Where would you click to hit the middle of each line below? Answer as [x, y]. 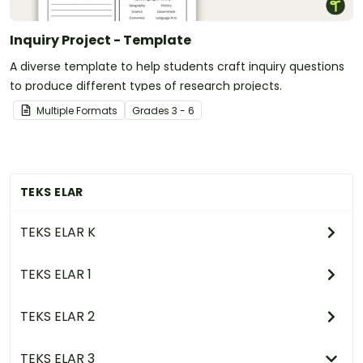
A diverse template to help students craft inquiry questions [177, 66]
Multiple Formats [77, 110]
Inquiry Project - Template [100, 40]
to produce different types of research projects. [146, 85]
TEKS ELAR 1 [56, 274]
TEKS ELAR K [58, 232]
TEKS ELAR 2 [58, 316]
